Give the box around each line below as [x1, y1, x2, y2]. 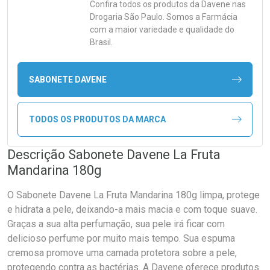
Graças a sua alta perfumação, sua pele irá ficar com [7, 218, 225, 230]
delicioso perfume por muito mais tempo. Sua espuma [7, 233, 235, 244]
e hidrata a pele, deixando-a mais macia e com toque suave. [7, 204, 257, 215]
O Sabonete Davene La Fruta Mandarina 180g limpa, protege [7, 189, 260, 201]
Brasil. [90, 37, 113, 47]
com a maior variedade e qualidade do [90, 25, 234, 34]
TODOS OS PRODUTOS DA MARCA [28, 114, 166, 124]
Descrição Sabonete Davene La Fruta [7, 147, 221, 162]
